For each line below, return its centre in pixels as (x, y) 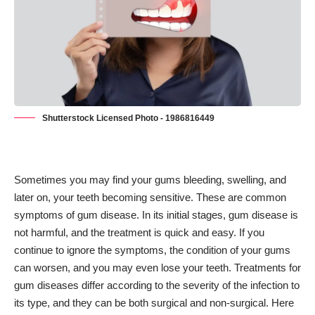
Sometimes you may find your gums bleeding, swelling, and (150, 180)
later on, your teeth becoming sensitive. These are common (150, 198)
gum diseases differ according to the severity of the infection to (157, 285)
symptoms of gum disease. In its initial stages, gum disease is (156, 215)
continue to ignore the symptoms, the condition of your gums (152, 250)
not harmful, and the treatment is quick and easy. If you (139, 233)
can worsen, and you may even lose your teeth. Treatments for (157, 268)
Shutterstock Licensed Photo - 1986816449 (128, 118)
